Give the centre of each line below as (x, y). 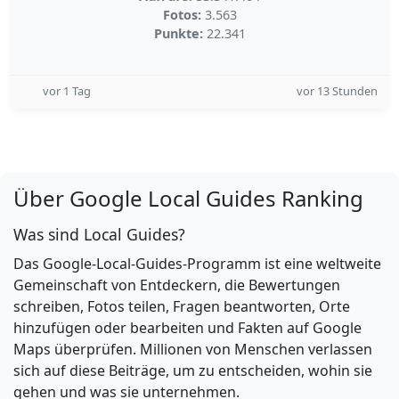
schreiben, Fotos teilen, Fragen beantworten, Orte (182, 306)
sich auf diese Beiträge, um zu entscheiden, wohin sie (193, 370)
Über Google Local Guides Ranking (188, 198)
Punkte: (178, 33)
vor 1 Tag (67, 91)
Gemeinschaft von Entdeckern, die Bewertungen (177, 285)
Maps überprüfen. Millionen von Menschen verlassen (193, 349)
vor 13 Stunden (337, 91)
